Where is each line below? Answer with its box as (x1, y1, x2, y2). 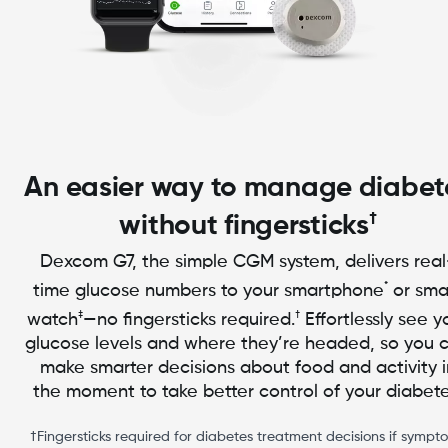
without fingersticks (119, 212, 369, 240)
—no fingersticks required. (82, 311, 295, 329)
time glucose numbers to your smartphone (33, 282, 385, 300)
